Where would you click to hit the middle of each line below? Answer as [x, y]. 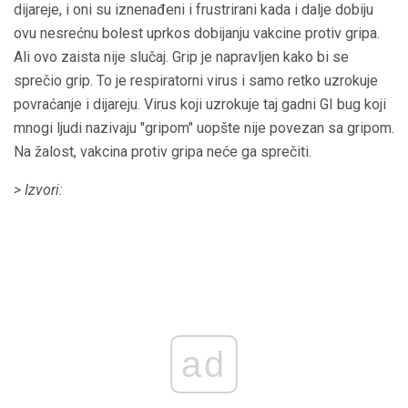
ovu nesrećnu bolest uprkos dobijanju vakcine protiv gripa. [197, 33]
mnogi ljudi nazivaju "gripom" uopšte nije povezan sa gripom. [204, 127]
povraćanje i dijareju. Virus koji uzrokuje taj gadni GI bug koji [200, 104]
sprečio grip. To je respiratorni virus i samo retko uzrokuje [196, 80]
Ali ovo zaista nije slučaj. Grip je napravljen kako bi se [181, 56]
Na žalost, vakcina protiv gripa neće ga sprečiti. [163, 151]
